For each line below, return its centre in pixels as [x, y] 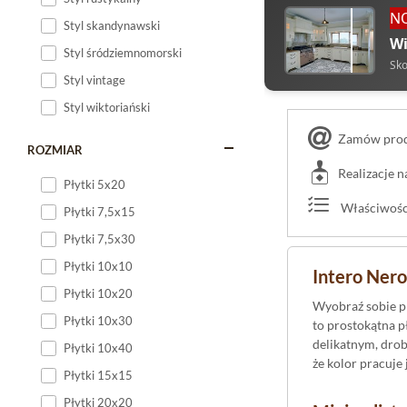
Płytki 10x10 [98, 266]
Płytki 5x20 [94, 184]
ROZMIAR [55, 150]
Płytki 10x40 [98, 348]
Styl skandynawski [112, 25]
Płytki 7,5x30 [99, 239]
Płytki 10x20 [98, 293]
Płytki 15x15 [98, 375]
